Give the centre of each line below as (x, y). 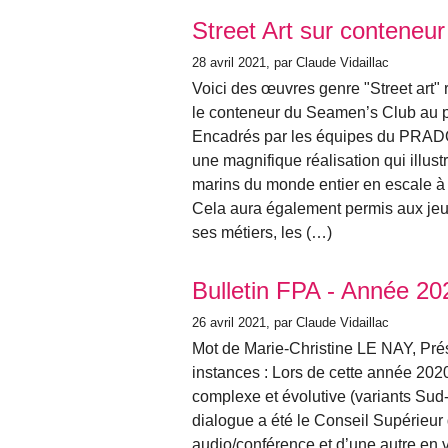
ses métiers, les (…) (262, 232)
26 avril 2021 (229, 322)
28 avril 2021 (229, 62)
